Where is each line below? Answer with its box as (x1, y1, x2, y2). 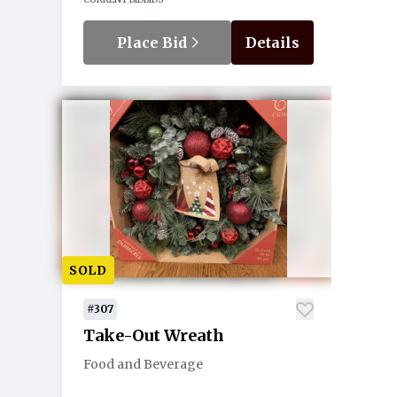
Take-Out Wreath (83, 325, 225, 346)
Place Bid (116, 34, 191, 51)
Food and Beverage (83, 356, 203, 372)
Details (245, 34, 300, 51)
